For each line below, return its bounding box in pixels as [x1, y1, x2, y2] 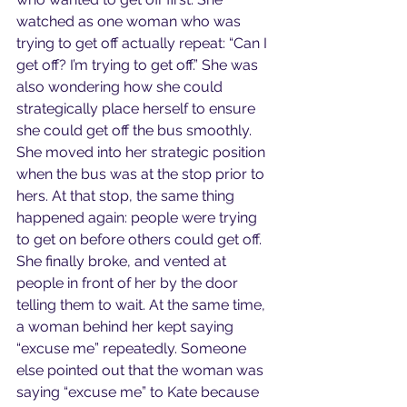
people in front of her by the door [16, 274, 242, 292]
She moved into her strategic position [16, 144, 269, 161]
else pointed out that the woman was [16, 362, 267, 379]
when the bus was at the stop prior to [16, 165, 268, 183]
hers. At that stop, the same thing [16, 187, 238, 204]
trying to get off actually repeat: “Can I [16, 35, 271, 52]
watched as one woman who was [16, 13, 244, 30]
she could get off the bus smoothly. [16, 122, 255, 139]
